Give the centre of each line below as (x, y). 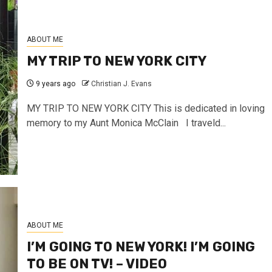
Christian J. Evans (121, 83)
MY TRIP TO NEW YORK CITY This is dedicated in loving (145, 108)
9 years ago (54, 83)
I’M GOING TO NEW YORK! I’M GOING (141, 246)
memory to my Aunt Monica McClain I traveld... (126, 123)
